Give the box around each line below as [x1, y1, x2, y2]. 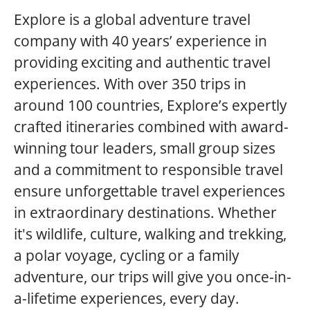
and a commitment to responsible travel [14, 160, 283, 179]
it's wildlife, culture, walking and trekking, [14, 224, 286, 244]
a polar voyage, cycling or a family [14, 246, 239, 265]
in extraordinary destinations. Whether [14, 203, 277, 222]
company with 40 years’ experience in [14, 31, 267, 51]
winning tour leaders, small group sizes [14, 138, 275, 158]
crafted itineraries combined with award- [14, 117, 289, 136]
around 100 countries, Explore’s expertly [14, 95, 287, 115]
